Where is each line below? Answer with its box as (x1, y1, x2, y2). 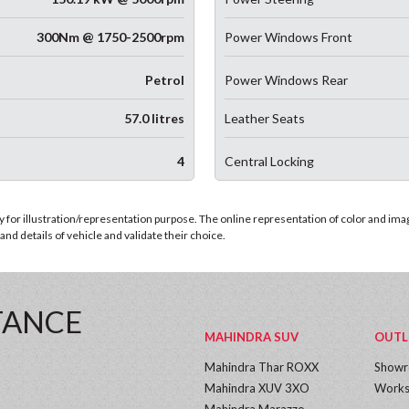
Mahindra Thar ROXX (204, 360, 319, 374)
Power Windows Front (225, 29, 353, 45)
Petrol (144, 72, 184, 88)
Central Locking (225, 153, 315, 169)
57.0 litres (123, 110, 184, 126)
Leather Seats (225, 110, 306, 126)
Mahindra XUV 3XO (204, 381, 309, 395)
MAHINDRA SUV (204, 330, 299, 344)
